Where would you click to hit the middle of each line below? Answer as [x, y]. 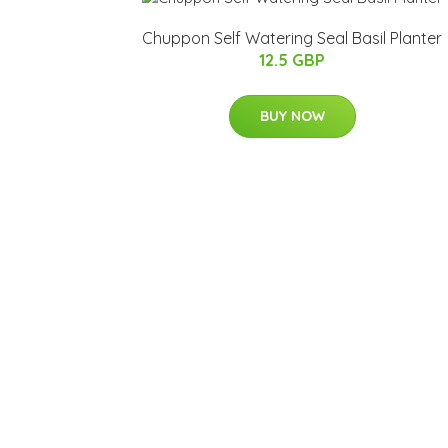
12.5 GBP [292, 60]
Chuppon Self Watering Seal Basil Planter [292, 38]
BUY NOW [292, 116]
